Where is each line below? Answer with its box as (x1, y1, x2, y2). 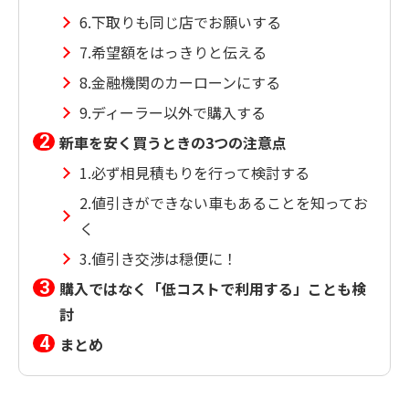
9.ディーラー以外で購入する (79, 101, 266, 124)
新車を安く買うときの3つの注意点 (59, 131, 287, 154)
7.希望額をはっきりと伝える (79, 41, 267, 64)
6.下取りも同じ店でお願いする (79, 11, 281, 34)
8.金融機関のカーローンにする (79, 71, 280, 94)
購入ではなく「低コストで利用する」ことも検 (59, 278, 366, 300)
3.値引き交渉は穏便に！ (79, 247, 237, 270)
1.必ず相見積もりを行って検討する (79, 162, 309, 184)
